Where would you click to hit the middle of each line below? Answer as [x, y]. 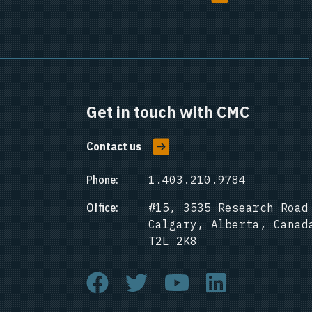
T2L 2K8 [173, 241]
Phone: [102, 180]
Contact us [114, 146]
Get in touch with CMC [168, 112]
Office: [102, 208]
